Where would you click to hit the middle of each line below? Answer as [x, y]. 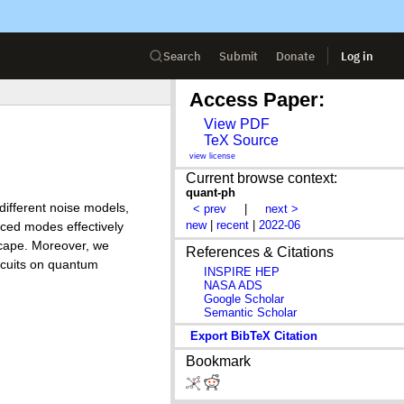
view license [213, 156]
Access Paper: [257, 100]
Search [182, 56]
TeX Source [241, 140]
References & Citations [260, 252]
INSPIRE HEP [242, 271]
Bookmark [219, 362]
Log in [357, 56]
